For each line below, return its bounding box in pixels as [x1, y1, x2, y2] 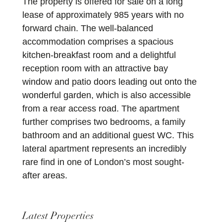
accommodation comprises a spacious [22, 37, 173, 47]
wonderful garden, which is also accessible [22, 90, 191, 101]
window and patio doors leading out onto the [22, 77, 197, 87]
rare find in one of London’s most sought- [22, 157, 184, 167]
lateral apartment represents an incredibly [22, 144, 186, 154]
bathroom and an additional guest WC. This [22, 130, 194, 141]
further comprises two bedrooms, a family [22, 117, 185, 127]
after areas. [22, 170, 67, 181]
